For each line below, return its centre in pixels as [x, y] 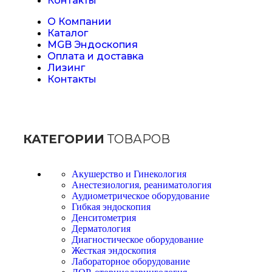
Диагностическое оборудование [138, 240]
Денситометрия [104, 218]
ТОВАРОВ [137, 139]
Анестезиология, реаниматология [141, 185]
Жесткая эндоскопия [114, 251]
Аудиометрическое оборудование [141, 196]
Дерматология [101, 229]
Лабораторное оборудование [131, 262]
